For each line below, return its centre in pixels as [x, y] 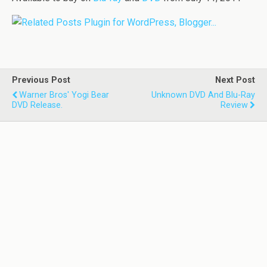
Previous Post [41, 80]
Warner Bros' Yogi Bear [64, 95]
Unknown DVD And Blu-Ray [203, 95]
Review [234, 105]
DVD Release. [37, 105]
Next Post [235, 80]
